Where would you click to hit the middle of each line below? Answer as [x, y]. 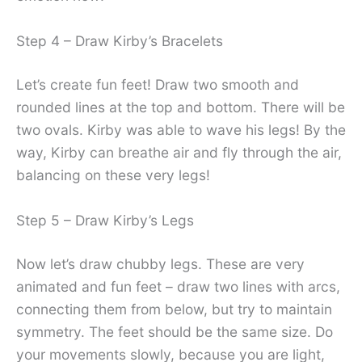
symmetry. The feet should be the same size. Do [175, 331]
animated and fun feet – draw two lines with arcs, [178, 286]
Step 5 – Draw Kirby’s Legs [105, 220]
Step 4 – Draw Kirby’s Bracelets [120, 40]
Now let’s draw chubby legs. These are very [160, 263]
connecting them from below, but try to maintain [174, 309]
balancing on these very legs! [113, 175]
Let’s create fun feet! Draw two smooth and [158, 84]
